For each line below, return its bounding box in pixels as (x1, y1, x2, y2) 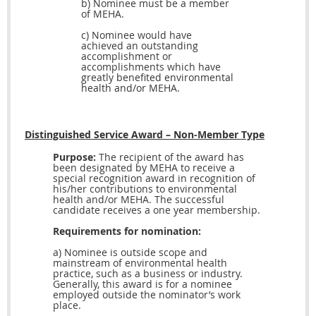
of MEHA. (81, 7, 124, 21)
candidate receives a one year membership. (53, 203, 260, 217)
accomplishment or (81, 49, 172, 63)
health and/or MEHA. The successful (53, 193, 224, 207)
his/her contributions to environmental (53, 182, 237, 196)
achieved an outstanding (81, 39, 198, 53)
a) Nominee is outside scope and (53, 245, 207, 260)
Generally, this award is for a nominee (53, 277, 232, 291)
